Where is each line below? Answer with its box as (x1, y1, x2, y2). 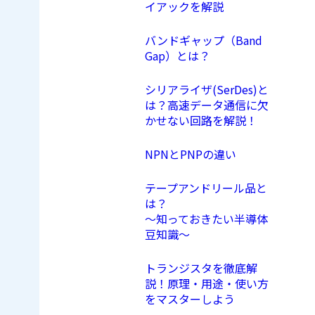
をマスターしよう (145, 290, 235, 308)
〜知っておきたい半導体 (145, 210, 268, 228)
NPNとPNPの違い (145, 146, 236, 163)
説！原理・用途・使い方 (145, 275, 269, 292)
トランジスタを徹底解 (145, 259, 257, 277)
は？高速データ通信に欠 (145, 96, 269, 114)
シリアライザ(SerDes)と (145, 81, 269, 98)
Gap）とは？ (145, 47, 210, 65)
